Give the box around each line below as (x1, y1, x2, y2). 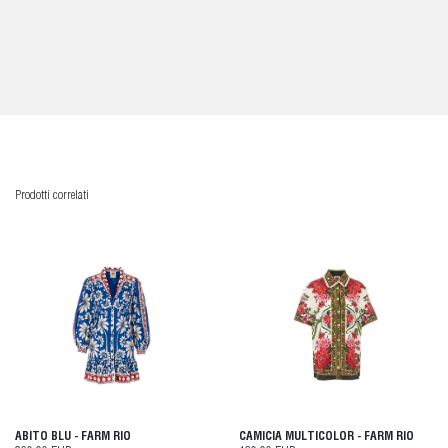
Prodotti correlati (15, 189, 89, 203)
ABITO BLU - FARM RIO (15, 430, 131, 443)
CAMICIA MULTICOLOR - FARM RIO (239, 430, 414, 443)
